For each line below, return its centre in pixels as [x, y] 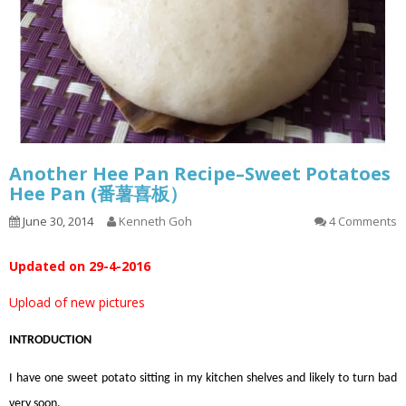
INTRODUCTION [50, 340]
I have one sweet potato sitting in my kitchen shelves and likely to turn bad [203, 378]
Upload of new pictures [77, 302]
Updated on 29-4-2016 [80, 266]
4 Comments [363, 221]
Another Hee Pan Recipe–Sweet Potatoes [200, 174]
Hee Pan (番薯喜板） [98, 193]
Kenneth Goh [155, 221]
